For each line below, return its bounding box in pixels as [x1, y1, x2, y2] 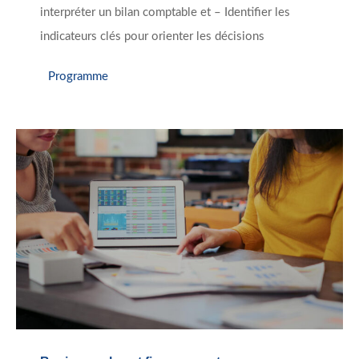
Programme [48, 70, 108, 83]
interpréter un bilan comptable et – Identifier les [40, 6, 290, 19]
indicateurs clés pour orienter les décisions [40, 30, 264, 43]
